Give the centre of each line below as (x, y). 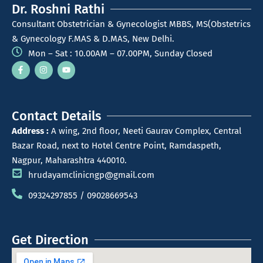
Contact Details (56, 116)
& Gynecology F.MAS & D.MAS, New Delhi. (93, 38)
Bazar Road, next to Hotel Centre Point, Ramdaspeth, (117, 145)
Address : (30, 131)
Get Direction (50, 240)
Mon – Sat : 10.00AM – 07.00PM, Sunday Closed (120, 53)
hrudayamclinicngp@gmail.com (91, 175)
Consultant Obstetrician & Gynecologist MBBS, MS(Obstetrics (131, 24)
